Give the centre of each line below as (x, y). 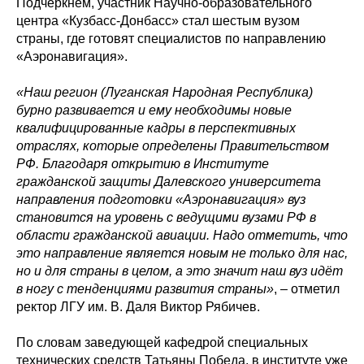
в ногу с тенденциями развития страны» (145, 289)
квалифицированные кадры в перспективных (156, 128)
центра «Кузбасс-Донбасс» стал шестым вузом (158, 21)
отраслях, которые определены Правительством (173, 146)
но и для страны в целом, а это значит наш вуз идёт (180, 271)
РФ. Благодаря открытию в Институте (143, 164)
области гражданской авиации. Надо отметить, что (182, 235)
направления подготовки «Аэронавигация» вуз (161, 199)
